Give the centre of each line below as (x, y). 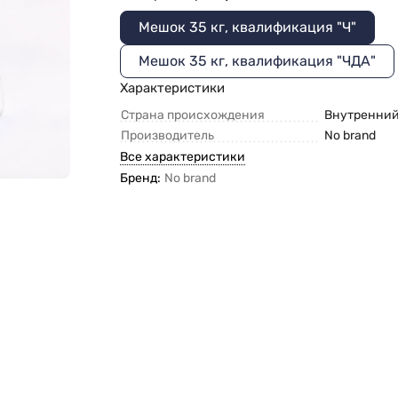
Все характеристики (183, 157)
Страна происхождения (193, 115)
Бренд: (141, 178)
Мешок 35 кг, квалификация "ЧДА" (258, 61)
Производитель (168, 136)
